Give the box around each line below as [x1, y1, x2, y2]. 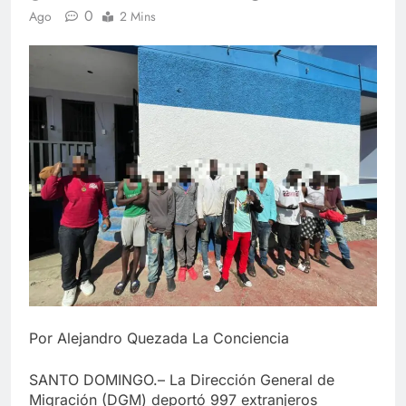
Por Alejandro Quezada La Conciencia [29, 329, 289, 347]
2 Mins [120, 7, 156, 25]
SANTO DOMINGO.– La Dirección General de [29, 371, 334, 389]
